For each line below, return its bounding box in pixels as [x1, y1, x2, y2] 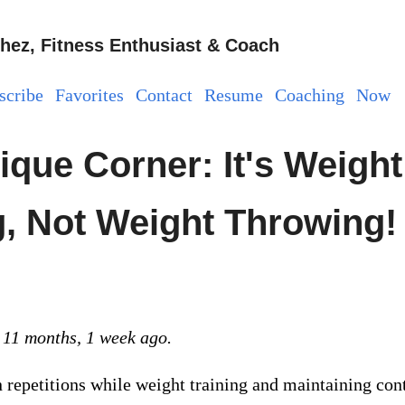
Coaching [274, 85, 344, 106]
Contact [135, 85, 193, 106]
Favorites [54, 85, 124, 106]
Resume [203, 85, 263, 106]
